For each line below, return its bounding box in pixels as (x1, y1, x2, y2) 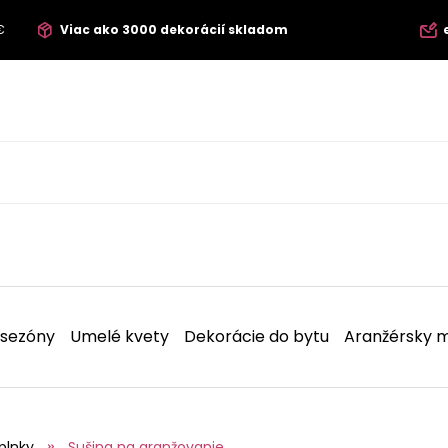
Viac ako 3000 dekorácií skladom (59, 21, 288, 38)
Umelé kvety (70, 324, 170, 348)
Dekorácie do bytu (184, 324, 330, 348)
